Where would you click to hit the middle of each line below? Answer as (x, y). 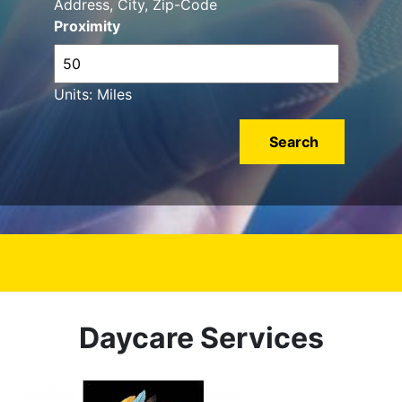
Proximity (87, 26)
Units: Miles (93, 94)
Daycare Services (201, 337)
